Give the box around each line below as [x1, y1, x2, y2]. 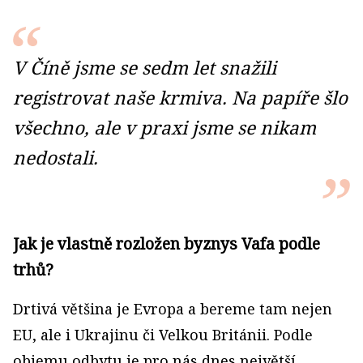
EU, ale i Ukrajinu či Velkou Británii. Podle [13, 325, 313, 344]
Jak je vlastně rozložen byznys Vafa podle [13, 233, 320, 254]
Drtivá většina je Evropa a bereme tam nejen [13, 299, 332, 318]
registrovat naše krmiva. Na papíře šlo [13, 85, 348, 110]
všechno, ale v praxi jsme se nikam [13, 115, 316, 140]
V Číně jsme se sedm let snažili [13, 55, 276, 80]
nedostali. [13, 145, 98, 170]
